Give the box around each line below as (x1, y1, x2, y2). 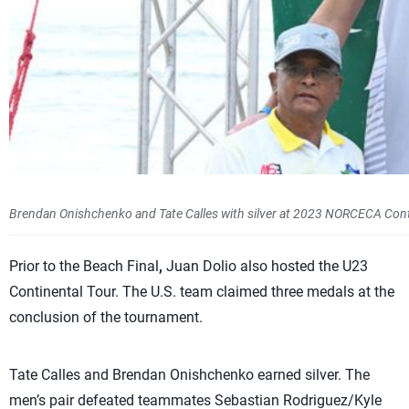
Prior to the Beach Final (9, 257, 159, 275)
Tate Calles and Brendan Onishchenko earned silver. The (9, 366, 370, 383)
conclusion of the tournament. (9, 309, 203, 326)
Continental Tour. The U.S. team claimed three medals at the (9, 283, 394, 300)
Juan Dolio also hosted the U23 (166, 257, 368, 275)
